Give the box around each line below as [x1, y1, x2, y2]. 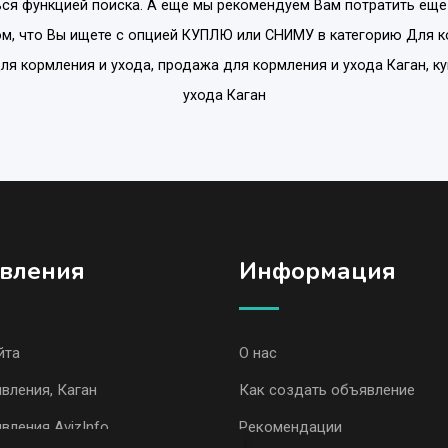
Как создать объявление [239, 380, 415, 399]
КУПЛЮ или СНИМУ [181, 26, 314, 44]
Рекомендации [239, 417, 342, 436]
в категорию [313, 26, 406, 44]
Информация [239, 254, 396, 287]
